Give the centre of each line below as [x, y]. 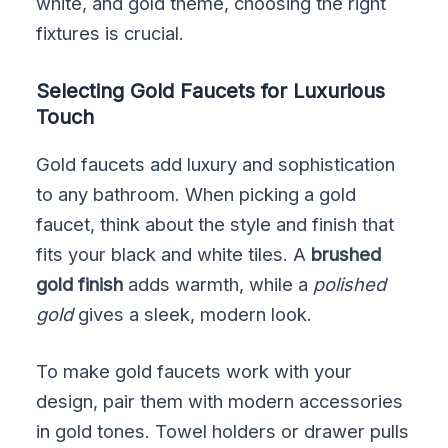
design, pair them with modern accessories [220, 401]
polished [350, 283]
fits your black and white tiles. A [174, 253]
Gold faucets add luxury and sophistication [216, 163]
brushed [346, 253]
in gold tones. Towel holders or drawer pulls [223, 431]
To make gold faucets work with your [194, 371]
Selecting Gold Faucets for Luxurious [211, 91]
